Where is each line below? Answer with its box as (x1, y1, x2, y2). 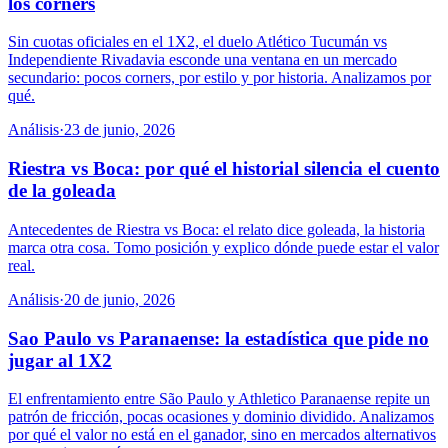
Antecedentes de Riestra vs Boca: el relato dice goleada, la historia (8, 220, 425, 238)
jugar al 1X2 (8, 349, 112, 371)
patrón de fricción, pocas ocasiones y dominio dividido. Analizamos (8, 408, 434, 426)
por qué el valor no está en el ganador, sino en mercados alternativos (8, 426, 436, 444)
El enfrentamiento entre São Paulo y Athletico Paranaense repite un (8, 390, 430, 408)
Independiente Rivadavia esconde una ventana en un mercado (8, 51, 397, 69)
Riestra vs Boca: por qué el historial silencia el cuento (8, 158, 440, 180)
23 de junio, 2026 (64, 121, 175, 139)
